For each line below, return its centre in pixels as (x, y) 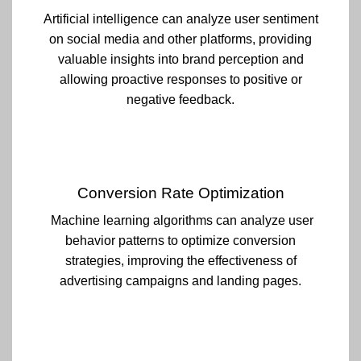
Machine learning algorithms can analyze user (180, 221)
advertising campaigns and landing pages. (180, 281)
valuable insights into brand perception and (180, 60)
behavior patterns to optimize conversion (180, 241)
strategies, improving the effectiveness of (180, 261)
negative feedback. (180, 100)
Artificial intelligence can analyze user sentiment (180, 19)
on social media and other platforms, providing (180, 39)
